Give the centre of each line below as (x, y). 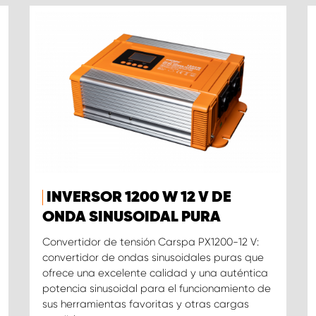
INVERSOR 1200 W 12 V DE (139, 198)
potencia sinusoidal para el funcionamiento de (156, 289)
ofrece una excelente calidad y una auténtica (155, 273)
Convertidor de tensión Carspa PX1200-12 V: (150, 242)
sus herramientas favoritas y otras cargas (145, 304)
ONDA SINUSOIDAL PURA (131, 218)
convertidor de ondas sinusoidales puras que (153, 258)
